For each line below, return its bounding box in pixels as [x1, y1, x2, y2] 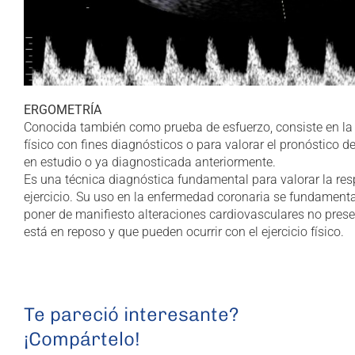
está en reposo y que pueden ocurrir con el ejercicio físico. [24, 223, 344, 239]
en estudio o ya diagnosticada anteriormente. [24, 154, 276, 170]
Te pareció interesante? [24, 302, 239, 326]
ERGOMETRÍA [24, 101, 101, 117]
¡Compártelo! [24, 326, 140, 350]
